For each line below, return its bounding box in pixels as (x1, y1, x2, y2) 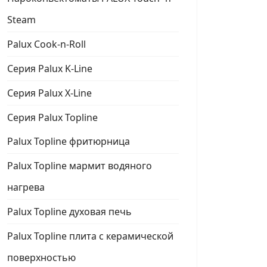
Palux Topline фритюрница (7, 135, 130, 148)
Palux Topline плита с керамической (7, 229, 173, 243)
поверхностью (7, 251, 76, 264)
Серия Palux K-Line (7, 62, 92, 75)
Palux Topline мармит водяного (7, 159, 152, 172)
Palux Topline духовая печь (7, 205, 132, 218)
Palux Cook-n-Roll (7, 38, 86, 51)
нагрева (7, 181, 45, 194)
